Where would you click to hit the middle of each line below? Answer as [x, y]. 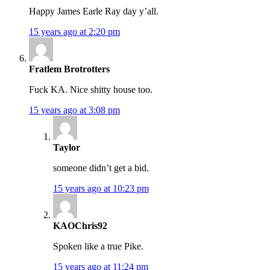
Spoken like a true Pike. [98, 246]
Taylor [67, 148]
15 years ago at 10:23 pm [101, 189]
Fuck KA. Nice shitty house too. [91, 90]
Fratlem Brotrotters [69, 69]
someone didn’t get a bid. [101, 168]
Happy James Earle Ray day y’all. [94, 11]
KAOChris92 [80, 226]
